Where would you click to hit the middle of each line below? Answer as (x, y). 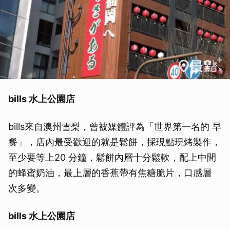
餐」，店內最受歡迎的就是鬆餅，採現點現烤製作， (114, 142)
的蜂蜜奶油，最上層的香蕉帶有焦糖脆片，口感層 (110, 172)
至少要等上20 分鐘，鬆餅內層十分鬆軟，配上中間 (112, 157)
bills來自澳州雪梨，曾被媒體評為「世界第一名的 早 (115, 126)
